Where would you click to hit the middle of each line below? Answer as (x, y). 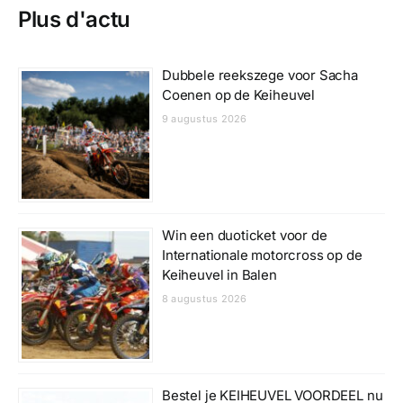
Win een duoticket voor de (244, 235)
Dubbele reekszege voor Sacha (260, 75)
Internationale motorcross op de (262, 255)
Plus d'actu (74, 19)
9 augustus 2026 (204, 118)
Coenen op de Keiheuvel (238, 94)
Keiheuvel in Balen (219, 274)
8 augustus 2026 (204, 298)
